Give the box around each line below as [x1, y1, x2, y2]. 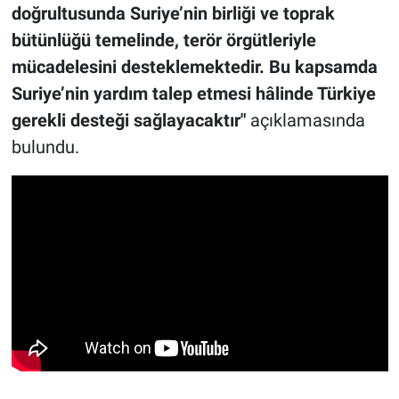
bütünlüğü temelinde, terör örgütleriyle [11, 28, 316, 51]
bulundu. [11, 135, 79, 158]
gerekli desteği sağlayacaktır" [11, 109, 250, 131]
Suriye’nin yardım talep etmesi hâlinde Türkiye [11, 82, 376, 104]
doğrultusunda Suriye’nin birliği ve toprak [11, 2, 335, 24]
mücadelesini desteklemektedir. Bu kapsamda [11, 55, 378, 77]
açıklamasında [249, 109, 365, 131]
